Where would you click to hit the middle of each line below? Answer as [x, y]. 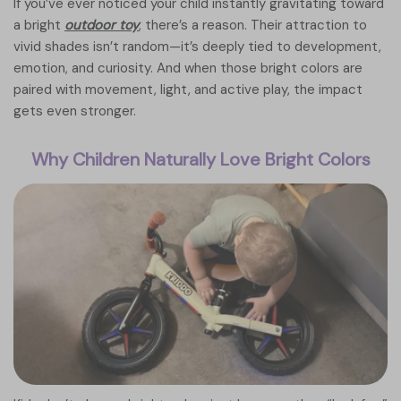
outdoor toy [102, 25]
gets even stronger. [75, 111]
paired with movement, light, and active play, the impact [188, 90]
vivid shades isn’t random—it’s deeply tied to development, [197, 47]
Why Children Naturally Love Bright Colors [200, 159]
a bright [39, 25]
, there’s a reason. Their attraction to [253, 25]
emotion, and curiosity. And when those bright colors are [188, 68]
